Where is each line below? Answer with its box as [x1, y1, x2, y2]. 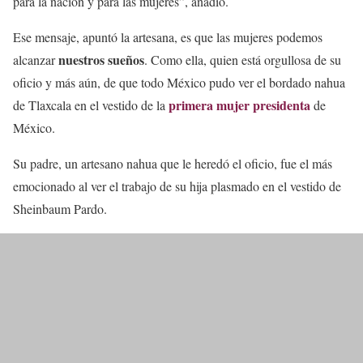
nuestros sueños [55, 49, 144, 69]
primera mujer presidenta [165, 95, 310, 114]
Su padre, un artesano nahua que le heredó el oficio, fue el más [13, 154, 332, 172]
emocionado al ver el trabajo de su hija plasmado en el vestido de [13, 177, 341, 194]
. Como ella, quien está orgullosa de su [144, 50, 341, 68]
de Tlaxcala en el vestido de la [13, 96, 165, 113]
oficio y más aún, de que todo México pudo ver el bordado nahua [13, 73, 345, 91]
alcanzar [13, 50, 55, 68]
